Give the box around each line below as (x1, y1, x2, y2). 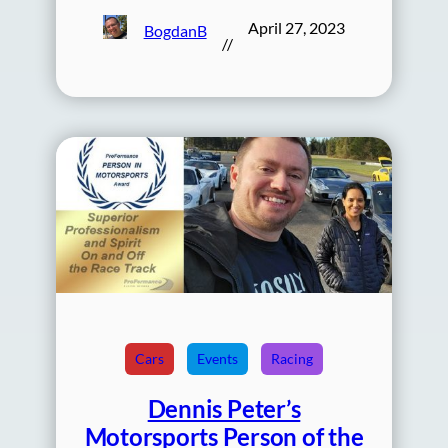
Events (197, 350, 238, 368)
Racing (271, 350, 313, 368)
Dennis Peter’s (147, 394, 301, 424)
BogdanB (143, 20, 207, 40)
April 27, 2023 (247, 18, 345, 38)
